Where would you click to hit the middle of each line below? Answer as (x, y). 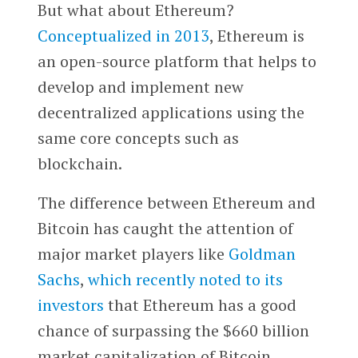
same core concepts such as (138, 137)
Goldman (262, 254)
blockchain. (80, 163)
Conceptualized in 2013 (123, 35)
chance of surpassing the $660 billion (173, 331)
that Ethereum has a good (200, 305)
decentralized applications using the (171, 112)
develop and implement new (140, 86)
